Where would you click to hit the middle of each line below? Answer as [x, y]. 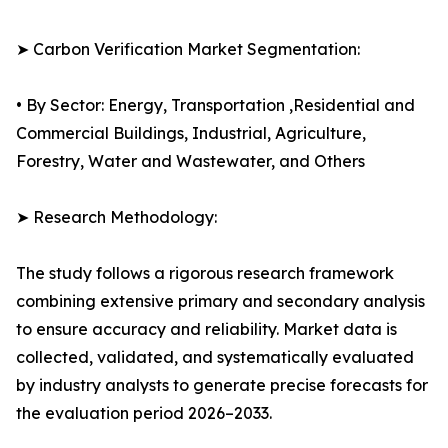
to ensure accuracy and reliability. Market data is [206, 329]
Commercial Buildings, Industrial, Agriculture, [191, 133]
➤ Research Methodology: [116, 217]
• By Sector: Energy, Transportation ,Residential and [215, 105]
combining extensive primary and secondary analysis [220, 301]
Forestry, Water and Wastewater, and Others [190, 161]
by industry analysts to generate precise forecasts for [222, 385]
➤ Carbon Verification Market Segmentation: [188, 49]
